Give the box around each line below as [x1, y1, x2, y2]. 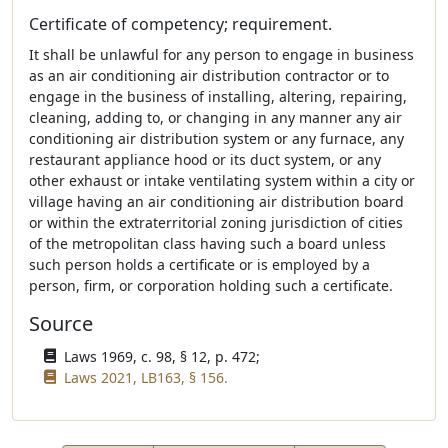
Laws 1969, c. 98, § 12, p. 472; [64, 347, 260, 366]
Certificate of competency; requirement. [29, 13, 332, 35]
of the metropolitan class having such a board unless [29, 234, 386, 253]
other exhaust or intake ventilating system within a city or [29, 171, 415, 190]
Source [29, 310, 93, 337]
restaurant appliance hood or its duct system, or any [29, 150, 381, 169]
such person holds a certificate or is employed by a [29, 255, 370, 274]
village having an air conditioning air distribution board [29, 192, 404, 211]
